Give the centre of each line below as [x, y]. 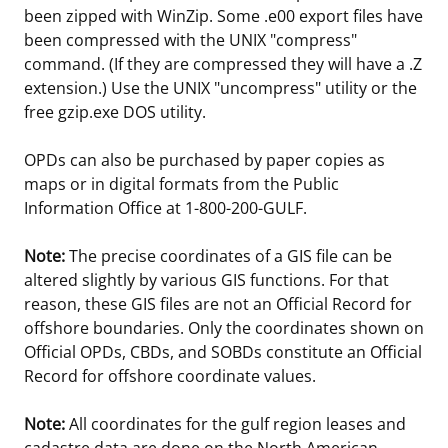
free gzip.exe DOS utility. [115, 111]
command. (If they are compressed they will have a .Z [223, 63]
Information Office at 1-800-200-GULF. [165, 207]
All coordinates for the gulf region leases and [235, 423]
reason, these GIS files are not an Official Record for [218, 303]
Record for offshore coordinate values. [170, 375]
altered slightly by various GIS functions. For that [206, 279]
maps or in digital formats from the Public [181, 183]
